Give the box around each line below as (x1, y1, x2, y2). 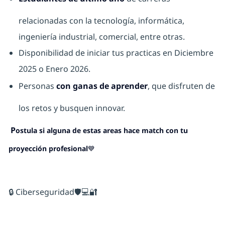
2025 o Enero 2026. (18, 63, 90, 75)
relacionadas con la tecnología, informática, (18, 15, 184, 27)
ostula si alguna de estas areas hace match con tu (15, 126, 188, 136)
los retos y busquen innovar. (18, 102, 125, 114)
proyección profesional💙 (8, 144, 95, 154)
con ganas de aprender (56, 80, 148, 92)
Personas (18, 80, 56, 92)
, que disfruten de (147, 80, 215, 92)
